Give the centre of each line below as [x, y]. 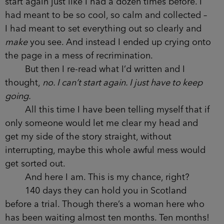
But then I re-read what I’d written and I [95, 69]
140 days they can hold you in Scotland [96, 191]
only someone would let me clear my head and [101, 123]
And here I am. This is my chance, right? [97, 177]
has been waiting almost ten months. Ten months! [107, 218]
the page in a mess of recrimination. [79, 56]
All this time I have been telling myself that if [107, 110]
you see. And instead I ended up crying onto [119, 42]
